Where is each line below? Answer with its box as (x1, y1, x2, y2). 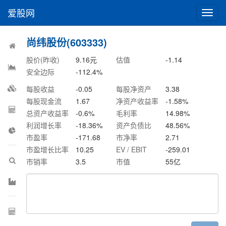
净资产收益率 (116, 96, 159, 106)
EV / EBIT (116, 144, 147, 154)
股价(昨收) (26, 54, 60, 65)
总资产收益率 (26, 108, 69, 118)
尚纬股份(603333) (26, 35, 107, 49)
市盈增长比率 (26, 144, 69, 154)
